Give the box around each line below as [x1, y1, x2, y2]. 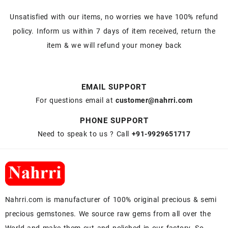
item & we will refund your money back [46, 41, 182, 50]
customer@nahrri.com [116, 96, 193, 105]
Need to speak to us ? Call [37, 130, 132, 138]
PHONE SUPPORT [79, 116, 149, 126]
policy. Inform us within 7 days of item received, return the [12, 27, 216, 36]
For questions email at [35, 96, 116, 105]
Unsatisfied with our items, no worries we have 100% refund [10, 13, 218, 21]
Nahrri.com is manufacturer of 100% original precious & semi [5, 195, 217, 204]
